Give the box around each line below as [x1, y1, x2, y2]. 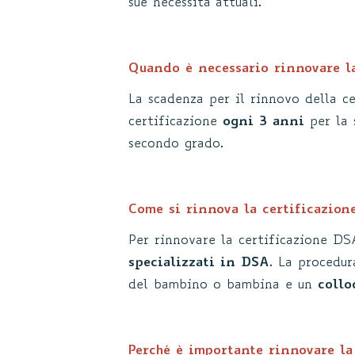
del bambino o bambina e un [128, 279, 318, 292]
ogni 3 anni [217, 116, 304, 128]
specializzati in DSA [128, 257, 269, 269]
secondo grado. [128, 138, 223, 151]
